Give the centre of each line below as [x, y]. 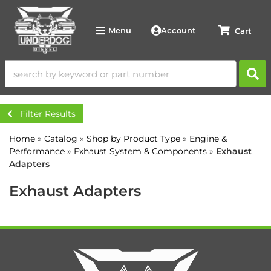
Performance [37, 151]
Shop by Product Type [133, 139]
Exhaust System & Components [140, 151]
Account [179, 30]
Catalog [61, 139]
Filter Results [48, 114]
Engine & [208, 139]
